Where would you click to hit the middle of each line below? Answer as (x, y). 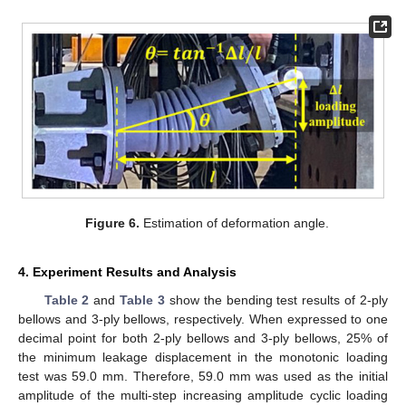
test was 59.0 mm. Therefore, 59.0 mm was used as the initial (203, 377)
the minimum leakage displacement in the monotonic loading (203, 358)
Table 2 (67, 300)
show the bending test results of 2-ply (277, 300)
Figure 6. (112, 223)
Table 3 (143, 300)
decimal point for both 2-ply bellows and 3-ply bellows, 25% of (203, 338)
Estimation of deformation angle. (234, 223)
